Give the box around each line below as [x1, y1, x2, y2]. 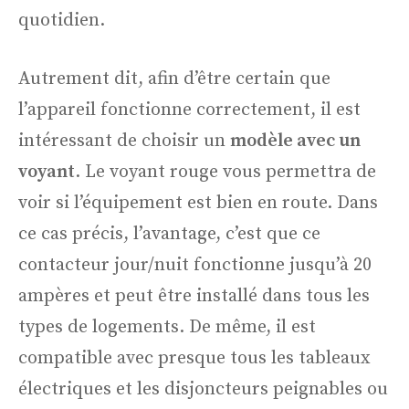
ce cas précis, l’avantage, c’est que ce [18, 223, 320, 246]
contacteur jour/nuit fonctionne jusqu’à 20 [18, 254, 372, 278]
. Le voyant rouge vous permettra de [75, 161, 376, 184]
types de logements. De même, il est [18, 316, 316, 340]
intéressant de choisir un [18, 130, 230, 153]
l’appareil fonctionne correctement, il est [18, 99, 361, 122]
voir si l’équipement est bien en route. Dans [18, 192, 378, 215]
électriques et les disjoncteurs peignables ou [18, 378, 388, 402]
